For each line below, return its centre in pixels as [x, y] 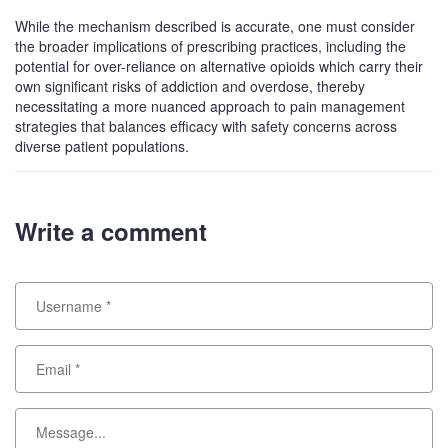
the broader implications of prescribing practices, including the [210, 45]
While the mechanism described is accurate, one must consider [215, 25]
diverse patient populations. [102, 145]
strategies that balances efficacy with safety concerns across [206, 125]
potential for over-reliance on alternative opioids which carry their [219, 65]
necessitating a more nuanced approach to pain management [210, 105]
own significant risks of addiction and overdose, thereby [190, 85]
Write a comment [111, 230]
